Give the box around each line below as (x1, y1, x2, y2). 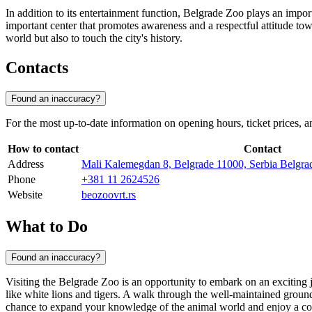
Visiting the (6, 275, 58, 288)
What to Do (6, 217, 88, 235)
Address (8, 158, 44, 171)
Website (8, 189, 42, 201)
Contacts (6, 58, 68, 77)
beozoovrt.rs (81, 189, 136, 201)
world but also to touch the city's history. (6, 32, 182, 45)
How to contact (8, 143, 79, 155)
